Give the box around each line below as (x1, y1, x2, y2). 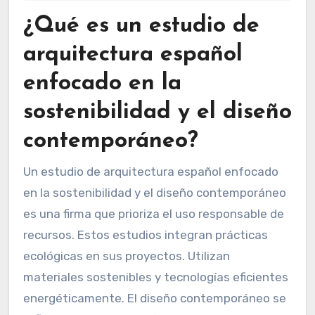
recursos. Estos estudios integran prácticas (22, 227, 268, 242)
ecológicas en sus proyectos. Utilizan (22, 248, 230, 263)
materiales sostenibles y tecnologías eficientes (22, 269, 288, 284)
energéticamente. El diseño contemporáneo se (22, 290, 286, 305)
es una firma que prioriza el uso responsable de (22, 206, 284, 221)
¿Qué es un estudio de (22, 15, 259, 38)
